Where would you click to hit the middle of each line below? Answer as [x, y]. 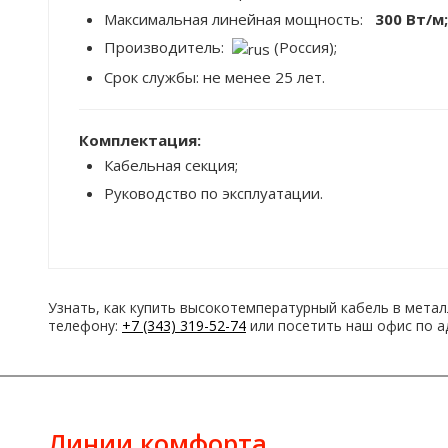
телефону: [85, 325]
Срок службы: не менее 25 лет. [214, 76]
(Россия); [303, 47]
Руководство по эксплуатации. [213, 192]
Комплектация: [140, 139]
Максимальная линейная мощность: [233, 19]
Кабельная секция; [171, 164]
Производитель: [168, 47]
